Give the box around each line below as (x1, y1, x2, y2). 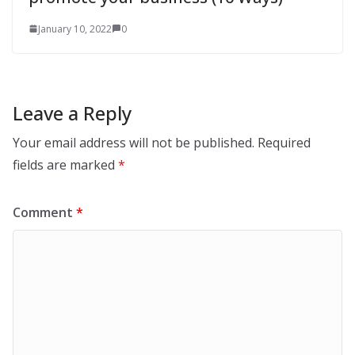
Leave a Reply (13, 99, 132, 126)
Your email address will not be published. (13, 133, 254, 151)
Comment (13, 203, 76, 221)
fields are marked (13, 155, 118, 174)
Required (258, 133, 311, 151)
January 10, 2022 (38, 21, 112, 36)
